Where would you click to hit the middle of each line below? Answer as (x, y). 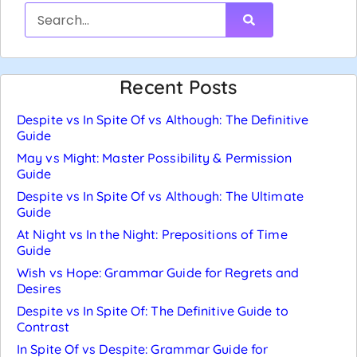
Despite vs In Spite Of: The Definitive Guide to (153, 311)
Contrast (43, 327)
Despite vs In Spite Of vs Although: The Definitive (163, 120)
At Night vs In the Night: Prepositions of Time (152, 235)
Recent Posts (178, 87)
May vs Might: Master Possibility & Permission (155, 158)
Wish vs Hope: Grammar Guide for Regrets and (158, 273)
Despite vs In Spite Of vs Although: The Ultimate (160, 196)
